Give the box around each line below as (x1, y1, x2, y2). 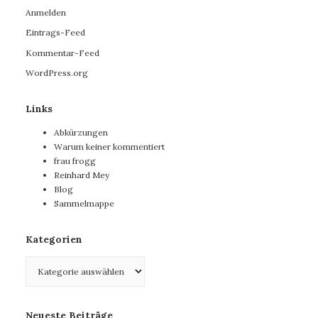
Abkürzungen (54, 127, 108, 138)
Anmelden (26, 6, 66, 18)
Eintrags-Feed (26, 27, 85, 38)
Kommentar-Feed (26, 47, 99, 58)
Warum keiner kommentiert (54, 141, 165, 153)
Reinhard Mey (54, 170, 109, 181)
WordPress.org (26, 67, 88, 79)
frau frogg (54, 155, 96, 167)
